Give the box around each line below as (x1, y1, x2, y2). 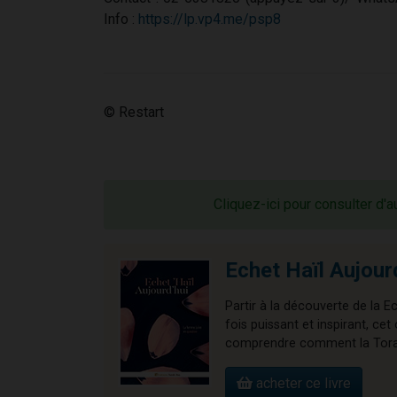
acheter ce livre (253, 375, 351, 393)
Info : (104, 11, 138, 28)
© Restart (104, 104, 164, 121)
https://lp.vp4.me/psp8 (138, 11, 281, 28)
